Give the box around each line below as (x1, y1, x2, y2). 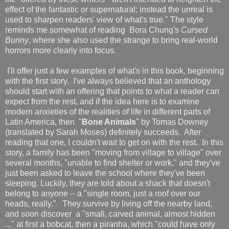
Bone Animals (82, 118, 136, 127)
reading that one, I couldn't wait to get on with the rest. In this (5, 138, 223, 147)
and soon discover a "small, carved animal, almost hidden (5, 210, 215, 219)
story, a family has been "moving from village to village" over (5, 148, 221, 157)
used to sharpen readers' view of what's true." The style (5, 15, 203, 25)
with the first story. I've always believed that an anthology (5, 77, 211, 86)
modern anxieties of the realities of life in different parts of (5, 107, 210, 117)
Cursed (181, 26, 208, 35)
